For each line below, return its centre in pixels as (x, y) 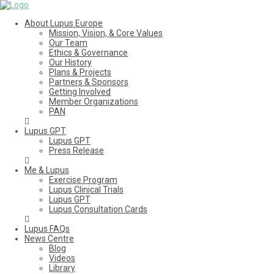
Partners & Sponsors (89, 82)
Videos (62, 258)
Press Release (76, 150)
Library (62, 268)
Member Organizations (94, 102)
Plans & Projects (80, 72)
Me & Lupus (47, 170)
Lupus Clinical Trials (86, 190)
